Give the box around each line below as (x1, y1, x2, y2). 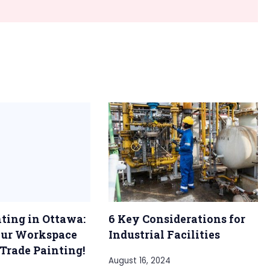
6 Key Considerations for (108, 212, 245, 227)
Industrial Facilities (108, 227, 220, 242)
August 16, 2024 (108, 255, 171, 267)
